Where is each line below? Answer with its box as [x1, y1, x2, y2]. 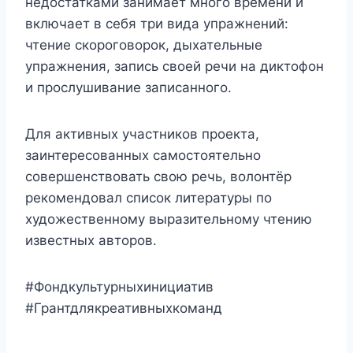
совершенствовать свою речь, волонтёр [25, 169, 292, 185]
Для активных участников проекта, [25, 126, 259, 143]
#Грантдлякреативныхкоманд [25, 300, 222, 317]
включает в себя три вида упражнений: [25, 16, 288, 32]
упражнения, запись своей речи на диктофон [25, 58, 324, 75]
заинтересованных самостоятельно [25, 147, 261, 164]
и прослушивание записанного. [25, 80, 232, 96]
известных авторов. [25, 232, 157, 249]
